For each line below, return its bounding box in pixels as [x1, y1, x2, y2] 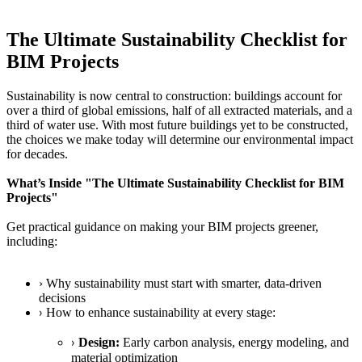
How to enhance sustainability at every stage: [46, 305, 276, 319]
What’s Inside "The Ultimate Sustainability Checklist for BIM [6, 175, 344, 190]
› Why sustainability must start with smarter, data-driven [39, 276, 322, 290]
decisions [39, 290, 86, 305]
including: [6, 234, 57, 248]
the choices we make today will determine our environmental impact [6, 132, 353, 146]
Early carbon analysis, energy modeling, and [120, 335, 349, 349]
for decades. [6, 146, 68, 161]
